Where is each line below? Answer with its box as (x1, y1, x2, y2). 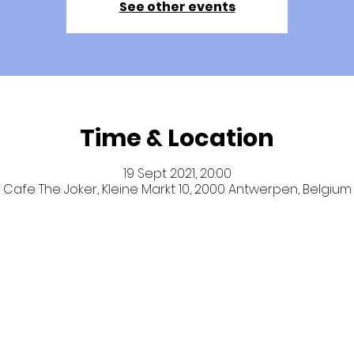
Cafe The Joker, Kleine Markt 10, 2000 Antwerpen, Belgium (2, 180, 352, 198)
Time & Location (80, 122, 274, 155)
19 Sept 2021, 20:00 (122, 164, 232, 183)
